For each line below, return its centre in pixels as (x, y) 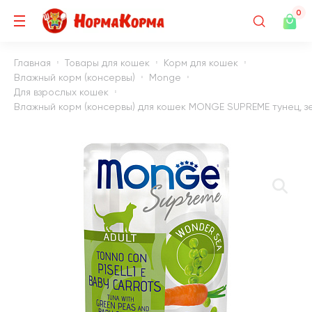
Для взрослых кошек (61, 92)
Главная (32, 62)
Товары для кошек (107, 62)
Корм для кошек (201, 62)
